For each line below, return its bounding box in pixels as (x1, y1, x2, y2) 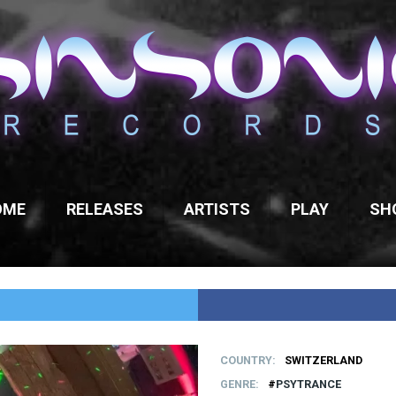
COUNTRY (220, 354, 272, 368)
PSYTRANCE (276, 377, 341, 392)
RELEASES (65, 200, 143, 218)
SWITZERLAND (285, 354, 362, 368)
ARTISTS (183, 200, 250, 218)
